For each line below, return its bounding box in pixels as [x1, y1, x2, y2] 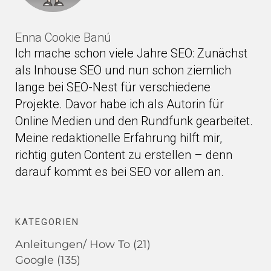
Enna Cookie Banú [15, 30, 111, 45]
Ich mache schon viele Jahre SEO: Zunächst [15, 45, 247, 60]
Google [15, 253, 54, 267]
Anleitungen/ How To [15, 237, 130, 251]
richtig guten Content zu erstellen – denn [15, 147, 232, 162]
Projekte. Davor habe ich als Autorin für [15, 96, 224, 111]
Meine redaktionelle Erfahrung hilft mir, [15, 130, 222, 145]
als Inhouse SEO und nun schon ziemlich [15, 62, 231, 77]
